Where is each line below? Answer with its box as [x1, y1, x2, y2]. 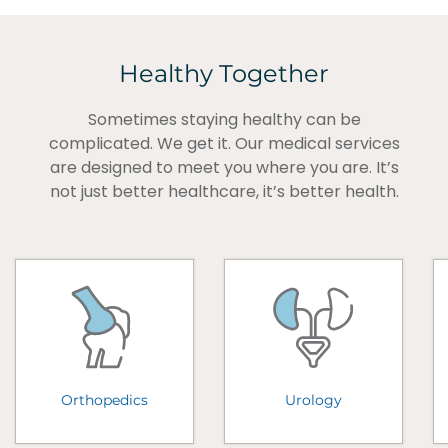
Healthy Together [119, 58, 329, 88]
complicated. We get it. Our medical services [48, 131, 400, 155]
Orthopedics [61, 390, 149, 409]
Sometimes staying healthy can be [87, 107, 361, 131]
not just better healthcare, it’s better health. [49, 179, 399, 203]
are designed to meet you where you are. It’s [49, 155, 399, 179]
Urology [285, 390, 343, 409]
